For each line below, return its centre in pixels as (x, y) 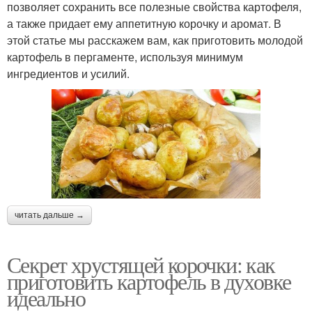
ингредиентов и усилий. (68, 73)
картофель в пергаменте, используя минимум (125, 56)
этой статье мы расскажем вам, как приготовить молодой (155, 40)
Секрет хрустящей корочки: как (141, 264)
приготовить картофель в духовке (149, 281)
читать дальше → (49, 215)
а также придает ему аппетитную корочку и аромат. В (144, 23)
